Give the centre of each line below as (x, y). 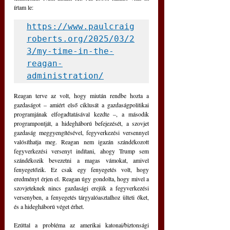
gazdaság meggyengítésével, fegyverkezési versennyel (81, 133)
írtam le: (24, 7)
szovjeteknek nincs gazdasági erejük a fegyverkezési (81, 188)
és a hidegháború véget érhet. (49, 207)
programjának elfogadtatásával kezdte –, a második (81, 114)
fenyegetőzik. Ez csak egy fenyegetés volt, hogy (81, 170)
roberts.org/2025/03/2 (81, 39)
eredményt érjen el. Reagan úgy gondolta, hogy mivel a (81, 179)
